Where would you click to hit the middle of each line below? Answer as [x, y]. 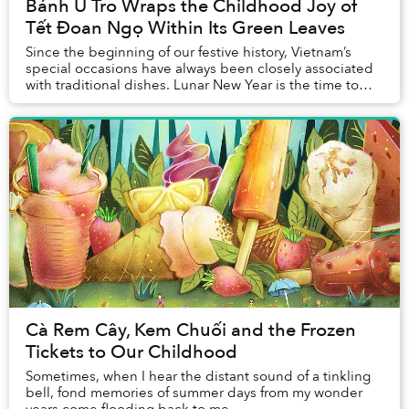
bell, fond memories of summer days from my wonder [194, 393]
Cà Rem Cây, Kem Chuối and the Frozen [191, 330]
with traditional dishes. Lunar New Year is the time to [192, 85]
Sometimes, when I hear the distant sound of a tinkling [198, 377]
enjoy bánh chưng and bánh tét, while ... [154, 102]
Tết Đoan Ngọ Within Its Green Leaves [185, 28]
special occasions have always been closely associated [199, 69]
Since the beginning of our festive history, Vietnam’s [189, 52]
